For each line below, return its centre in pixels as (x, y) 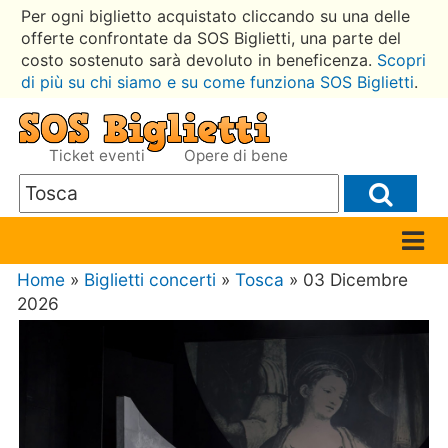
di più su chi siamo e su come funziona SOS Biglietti (217, 81)
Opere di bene (236, 155)
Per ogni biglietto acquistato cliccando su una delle (215, 15)
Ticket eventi (99, 155)
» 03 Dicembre (349, 280)
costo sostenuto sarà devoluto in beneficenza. (198, 59)
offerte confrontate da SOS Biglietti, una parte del (210, 37)
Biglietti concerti (150, 280)
